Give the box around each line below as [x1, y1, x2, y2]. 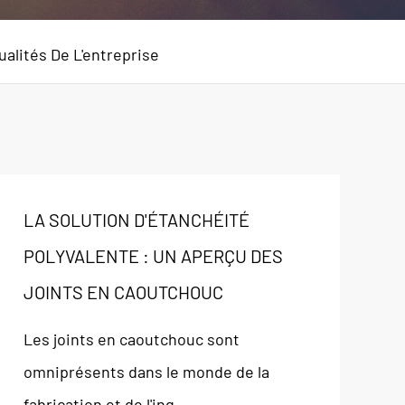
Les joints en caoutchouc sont [23, 329, 240, 349]
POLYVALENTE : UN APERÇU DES [23, 245, 283, 267]
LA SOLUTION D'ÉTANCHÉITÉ [23, 209, 250, 231]
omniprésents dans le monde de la [23, 362, 269, 381]
